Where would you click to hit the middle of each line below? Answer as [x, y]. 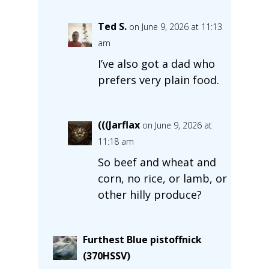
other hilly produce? [150, 194]
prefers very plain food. [158, 80]
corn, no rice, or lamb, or [162, 178]
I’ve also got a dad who [156, 63]
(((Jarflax [119, 125]
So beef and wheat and [157, 162]
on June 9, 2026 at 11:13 [175, 26]
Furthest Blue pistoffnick [142, 239]
